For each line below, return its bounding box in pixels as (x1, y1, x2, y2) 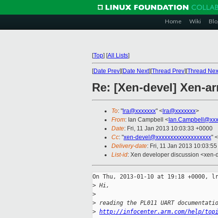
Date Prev (93, 68, 120, 74)
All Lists (108, 52, 128, 59)
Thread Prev (152, 68, 184, 74)
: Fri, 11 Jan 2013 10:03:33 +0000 (124, 125, 213, 132)
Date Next (123, 68, 149, 74)
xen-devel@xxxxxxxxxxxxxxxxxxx (124, 134, 211, 141)
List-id (111, 151, 127, 159)
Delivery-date (111, 143, 147, 150)
